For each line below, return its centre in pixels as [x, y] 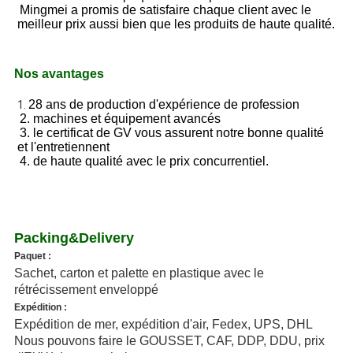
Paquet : [32, 256]
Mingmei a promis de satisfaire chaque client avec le [165, 10]
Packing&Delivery [74, 238]
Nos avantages [59, 74]
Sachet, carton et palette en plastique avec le [139, 273]
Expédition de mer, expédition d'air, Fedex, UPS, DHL [163, 325]
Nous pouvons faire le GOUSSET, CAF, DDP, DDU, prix [169, 341]
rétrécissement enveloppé [86, 290]
